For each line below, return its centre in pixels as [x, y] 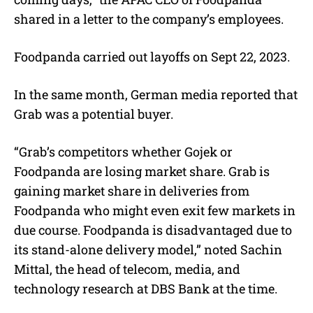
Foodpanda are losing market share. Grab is [142, 171]
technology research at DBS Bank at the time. [146, 288]
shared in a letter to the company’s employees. [149, 19]
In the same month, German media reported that [156, 94]
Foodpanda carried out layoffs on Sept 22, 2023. [152, 56]
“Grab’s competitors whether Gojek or [123, 151]
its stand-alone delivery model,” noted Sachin [148, 249]
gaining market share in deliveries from [132, 190]
